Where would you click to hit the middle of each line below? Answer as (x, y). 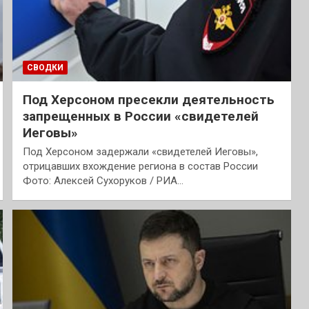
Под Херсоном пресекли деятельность (148, 100)
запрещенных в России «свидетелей (140, 117)
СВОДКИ (45, 68)
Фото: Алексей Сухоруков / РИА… (103, 181)
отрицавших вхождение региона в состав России (140, 167)
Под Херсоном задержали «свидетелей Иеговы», (140, 152)
